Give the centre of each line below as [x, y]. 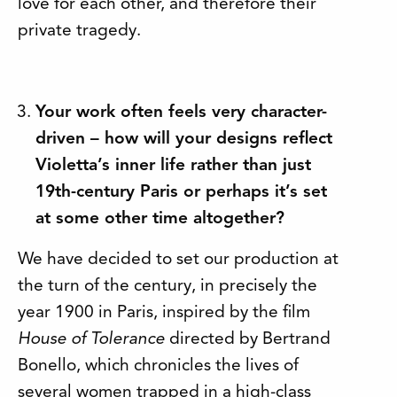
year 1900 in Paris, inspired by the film [164, 312]
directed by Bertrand [248, 339]
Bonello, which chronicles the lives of [158, 366]
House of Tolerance [91, 339]
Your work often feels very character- [181, 112]
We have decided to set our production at [178, 259]
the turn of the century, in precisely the [167, 286]
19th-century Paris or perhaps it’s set [181, 192]
